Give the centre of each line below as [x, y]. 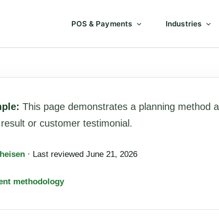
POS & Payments [102, 23]
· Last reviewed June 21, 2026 [81, 154]
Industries [184, 23]
